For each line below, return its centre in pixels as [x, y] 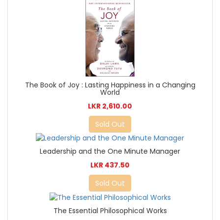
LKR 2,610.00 [110, 106]
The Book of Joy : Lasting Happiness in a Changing [110, 85]
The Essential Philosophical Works [110, 210]
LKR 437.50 [110, 165]
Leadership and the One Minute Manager [110, 151]
